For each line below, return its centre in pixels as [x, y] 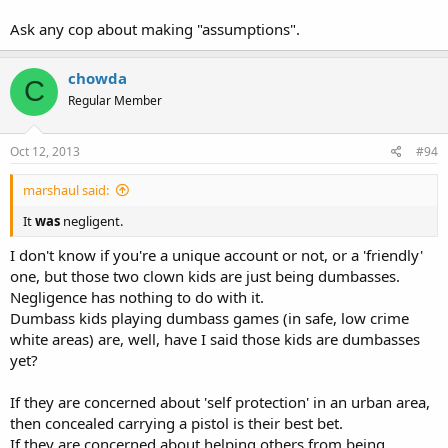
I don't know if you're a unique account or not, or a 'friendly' [216, 254]
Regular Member [115, 100]
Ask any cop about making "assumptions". [155, 28]
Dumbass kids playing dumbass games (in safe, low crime [209, 317]
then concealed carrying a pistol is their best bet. [176, 422]
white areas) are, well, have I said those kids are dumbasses [215, 338]
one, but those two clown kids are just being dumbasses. [205, 275]
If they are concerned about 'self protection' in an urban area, [220, 401]
